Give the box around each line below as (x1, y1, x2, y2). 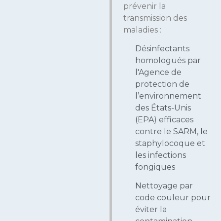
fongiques (135, 162, 175, 172)
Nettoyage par (135, 181, 193, 191)
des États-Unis (135, 103, 191, 113)
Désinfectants (135, 44, 189, 54)
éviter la (135, 205, 167, 215)
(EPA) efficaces (135, 115, 193, 125)
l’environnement (135, 91, 201, 101)
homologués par (135, 56, 201, 66)
